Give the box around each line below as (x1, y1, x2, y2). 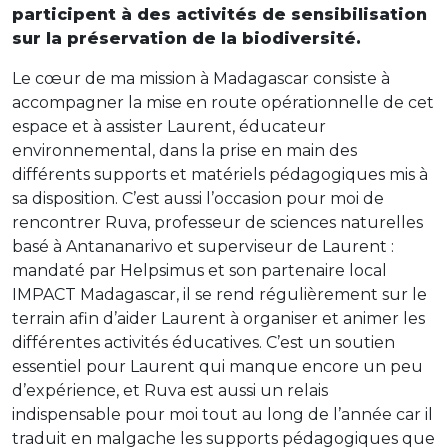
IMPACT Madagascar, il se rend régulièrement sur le (12, 285, 427, 304)
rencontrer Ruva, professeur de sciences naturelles (12, 213, 423, 232)
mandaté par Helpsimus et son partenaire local (12, 261, 387, 280)
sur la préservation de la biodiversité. (12, 29, 361, 48)
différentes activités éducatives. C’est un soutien (12, 333, 395, 352)
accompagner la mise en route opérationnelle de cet (12, 93, 434, 112)
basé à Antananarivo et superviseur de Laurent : (12, 237, 394, 256)
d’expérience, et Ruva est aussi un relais (12, 381, 328, 400)
